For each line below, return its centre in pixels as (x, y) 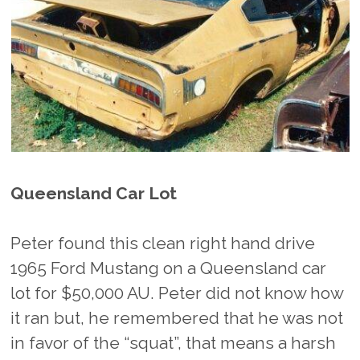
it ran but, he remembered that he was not (177, 318)
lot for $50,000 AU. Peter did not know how (177, 293)
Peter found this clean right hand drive (163, 243)
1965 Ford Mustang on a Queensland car (169, 268)
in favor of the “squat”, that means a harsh (174, 343)
